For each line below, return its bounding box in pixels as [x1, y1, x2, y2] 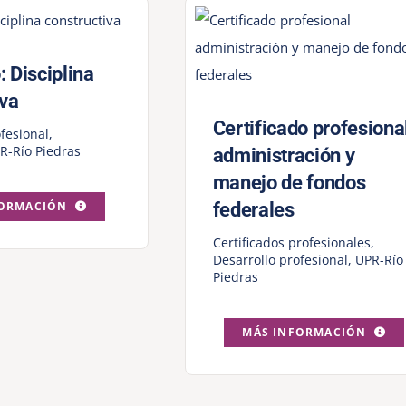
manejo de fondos [212, 171, 366, 195]
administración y [212, 144, 355, 168]
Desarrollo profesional [212, 251, 348, 269]
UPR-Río [354, 251, 403, 269]
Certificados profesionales [212, 234, 371, 252]
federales [212, 198, 295, 222]
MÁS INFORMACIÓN [242, 324, 367, 341]
